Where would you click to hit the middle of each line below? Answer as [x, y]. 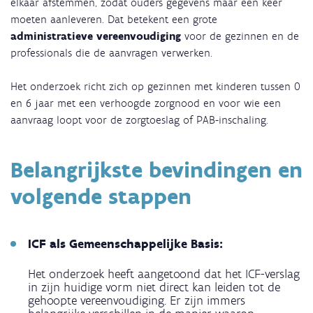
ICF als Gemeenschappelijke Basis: [127, 243]
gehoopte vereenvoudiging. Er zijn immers [137, 300]
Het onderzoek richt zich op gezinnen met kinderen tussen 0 [155, 86]
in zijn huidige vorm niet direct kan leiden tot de [154, 287]
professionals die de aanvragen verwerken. [113, 52]
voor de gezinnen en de [240, 36]
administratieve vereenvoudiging [96, 36]
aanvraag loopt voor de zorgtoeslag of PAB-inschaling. [139, 119]
